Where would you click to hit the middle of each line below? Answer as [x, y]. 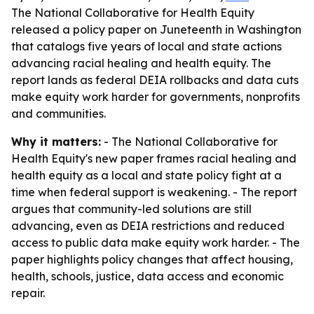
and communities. [59, 114]
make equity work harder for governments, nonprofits [156, 97]
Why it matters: [56, 142]
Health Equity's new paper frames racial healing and [154, 158]
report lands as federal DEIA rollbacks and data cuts [155, 80]
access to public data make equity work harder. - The [156, 243]
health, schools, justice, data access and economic [148, 276]
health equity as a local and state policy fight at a [146, 175]
